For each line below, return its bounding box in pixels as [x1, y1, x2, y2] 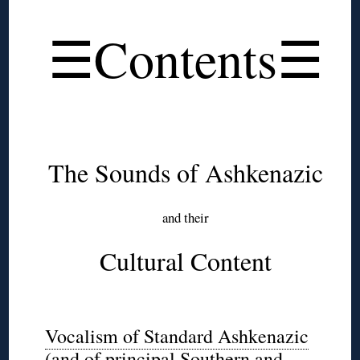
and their [162, 208, 210, 227]
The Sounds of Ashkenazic [48, 155, 324, 190]
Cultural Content [100, 243, 272, 279]
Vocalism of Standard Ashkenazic [44, 323, 309, 350]
